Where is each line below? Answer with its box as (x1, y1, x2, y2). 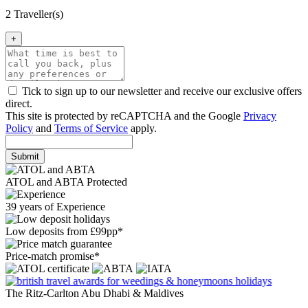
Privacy (243, 110, 276, 122)
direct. (5, 98, 32, 110)
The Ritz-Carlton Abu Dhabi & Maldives (5, 287, 184, 300)
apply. (128, 122, 157, 135)
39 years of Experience (5, 201, 105, 213)
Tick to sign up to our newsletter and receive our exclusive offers (22, 85, 302, 98)
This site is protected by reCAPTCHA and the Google (5, 110, 243, 122)
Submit (11, 151, 39, 162)
